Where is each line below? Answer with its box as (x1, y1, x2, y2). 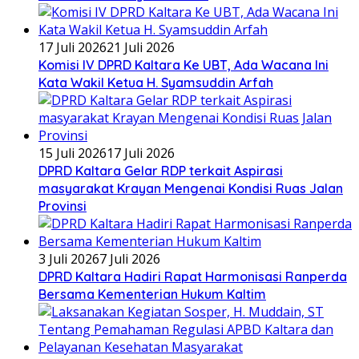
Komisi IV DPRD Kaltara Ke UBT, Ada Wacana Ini (38, 57, 329, 74)
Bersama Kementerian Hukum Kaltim (38, 286, 266, 303)
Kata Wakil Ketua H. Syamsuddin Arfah (38, 75, 273, 91)
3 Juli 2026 (38, 250, 99, 268)
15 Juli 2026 (38, 144, 107, 163)
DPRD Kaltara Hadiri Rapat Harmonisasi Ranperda (38, 268, 347, 285)
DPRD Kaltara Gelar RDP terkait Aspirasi (38, 163, 283, 179)
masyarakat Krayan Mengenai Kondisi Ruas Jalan (38, 180, 343, 197)
